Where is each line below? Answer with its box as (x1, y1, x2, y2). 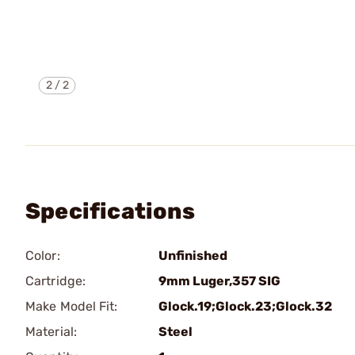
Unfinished (158, 248, 227, 263)
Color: (25, 248, 60, 263)
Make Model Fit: (25, 299, 118, 314)
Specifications (25, 198, 195, 224)
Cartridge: (25, 273, 86, 288)
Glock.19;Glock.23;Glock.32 (158, 299, 332, 314)
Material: (25, 324, 77, 339)
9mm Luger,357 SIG (158, 273, 281, 288)
